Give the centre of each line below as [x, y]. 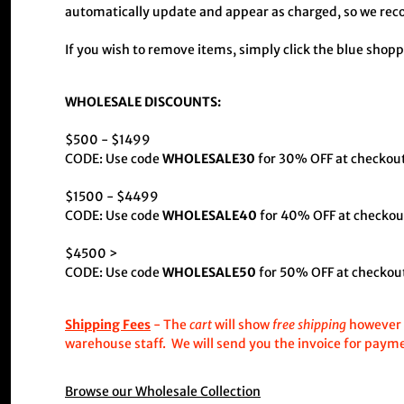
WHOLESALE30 [210, 158]
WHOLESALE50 [209, 272]
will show [242, 324]
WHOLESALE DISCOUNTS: [143, 101]
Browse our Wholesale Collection [163, 391]
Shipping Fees [108, 324]
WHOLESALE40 [210, 215]
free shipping [309, 324]
